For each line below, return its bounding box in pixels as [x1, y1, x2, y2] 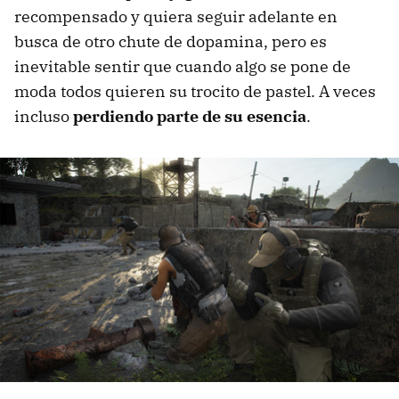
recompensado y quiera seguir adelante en [14, 6, 338, 28]
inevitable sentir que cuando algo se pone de [14, 56, 351, 77]
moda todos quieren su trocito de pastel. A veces [14, 81, 376, 102]
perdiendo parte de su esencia [73, 106, 306, 127]
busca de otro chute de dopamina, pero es [14, 31, 327, 53]
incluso [14, 106, 73, 127]
